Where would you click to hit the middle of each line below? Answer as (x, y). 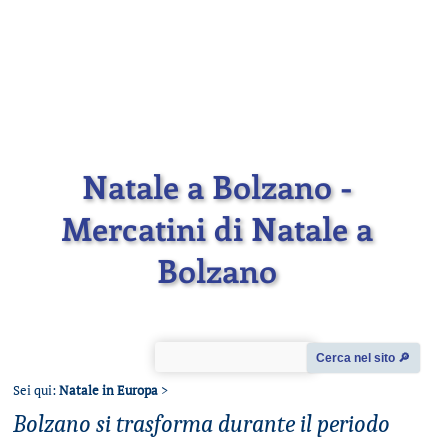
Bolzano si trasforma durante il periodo (201, 423)
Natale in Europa (108, 389)
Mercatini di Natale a (217, 228)
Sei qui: (36, 389)
